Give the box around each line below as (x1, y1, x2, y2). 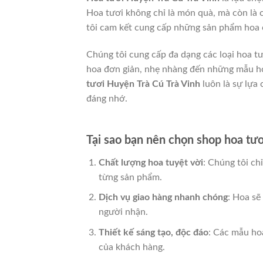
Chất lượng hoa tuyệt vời (98, 157, 203, 167)
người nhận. (98, 207, 148, 217)
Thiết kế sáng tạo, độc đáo (98, 227, 208, 237)
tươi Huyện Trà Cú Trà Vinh (86, 79, 200, 89)
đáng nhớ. (86, 94, 127, 104)
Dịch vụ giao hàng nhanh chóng (98, 193, 228, 203)
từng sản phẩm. (98, 172, 162, 182)
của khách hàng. (98, 242, 165, 252)
